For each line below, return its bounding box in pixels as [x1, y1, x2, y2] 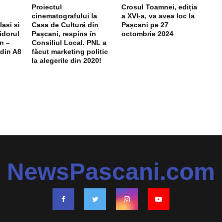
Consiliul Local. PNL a [32, 38, 107, 47]
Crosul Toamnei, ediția [121, 2, 197, 11]
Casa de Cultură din [32, 20, 99, 29]
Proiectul [32, 2, 62, 11]
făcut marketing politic [32, 47, 109, 55]
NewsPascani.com [7, 158, 215, 185]
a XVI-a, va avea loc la [121, 11, 195, 20]
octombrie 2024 [121, 29, 173, 38]
